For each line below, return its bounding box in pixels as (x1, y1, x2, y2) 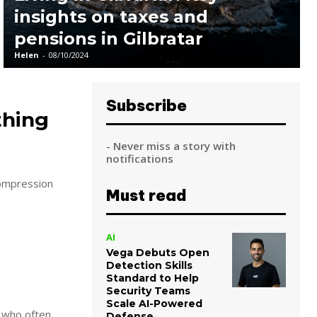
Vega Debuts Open (106, 246, 209, 260)
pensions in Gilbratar (14, 28, 204, 50)
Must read (106, 185, 187, 206)
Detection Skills (106, 259, 192, 272)
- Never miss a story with (106, 139, 236, 154)
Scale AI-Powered (106, 297, 202, 311)
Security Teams (106, 284, 190, 298)
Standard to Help (106, 272, 199, 285)
